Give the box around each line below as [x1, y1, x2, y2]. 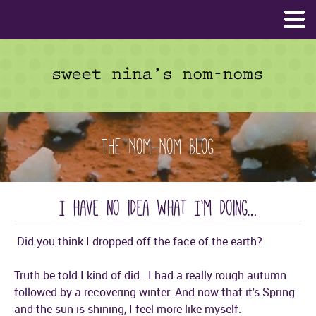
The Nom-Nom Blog [102, 135, 214, 159]
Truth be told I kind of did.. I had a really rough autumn [14, 267, 286, 283]
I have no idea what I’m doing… [59, 196, 257, 220]
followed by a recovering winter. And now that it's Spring [14, 284, 295, 300]
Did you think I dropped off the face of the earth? [14, 233, 262, 249]
